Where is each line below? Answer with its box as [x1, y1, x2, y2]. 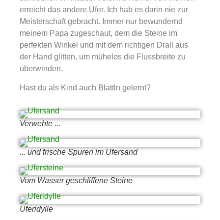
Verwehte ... [20, 119, 60, 128]
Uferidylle [20, 205, 53, 214]
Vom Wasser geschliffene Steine [20, 176, 133, 185]
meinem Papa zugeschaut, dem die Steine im [20, 29, 177, 38]
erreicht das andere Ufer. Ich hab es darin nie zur [20, 5, 188, 14]
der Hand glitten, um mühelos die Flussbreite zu [20, 53, 186, 61]
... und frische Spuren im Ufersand [20, 148, 137, 157]
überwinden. [20, 64, 63, 73]
